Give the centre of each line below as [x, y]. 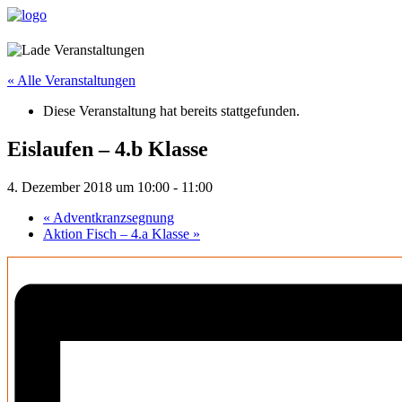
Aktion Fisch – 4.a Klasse [118, 234]
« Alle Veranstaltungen [71, 81]
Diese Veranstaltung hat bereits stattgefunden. [171, 111]
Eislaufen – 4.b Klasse [108, 149]
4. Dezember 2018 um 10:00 [88, 188]
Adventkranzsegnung [112, 218]
